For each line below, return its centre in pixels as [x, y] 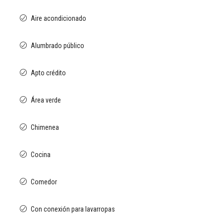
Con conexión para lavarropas [73, 209]
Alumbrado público [57, 46]
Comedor [44, 182]
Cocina [41, 155]
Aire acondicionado [58, 18]
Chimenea [45, 127]
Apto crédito [48, 73]
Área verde [46, 100]
